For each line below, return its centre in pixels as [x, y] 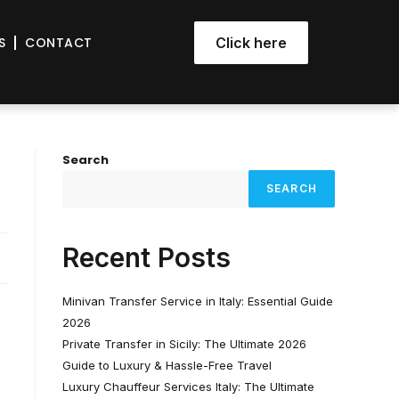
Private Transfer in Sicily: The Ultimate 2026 [184, 344]
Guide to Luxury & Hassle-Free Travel [167, 365]
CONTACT [59, 42]
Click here [252, 43]
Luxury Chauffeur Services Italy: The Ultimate [188, 387]
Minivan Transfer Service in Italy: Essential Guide [198, 301]
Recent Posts [147, 257]
